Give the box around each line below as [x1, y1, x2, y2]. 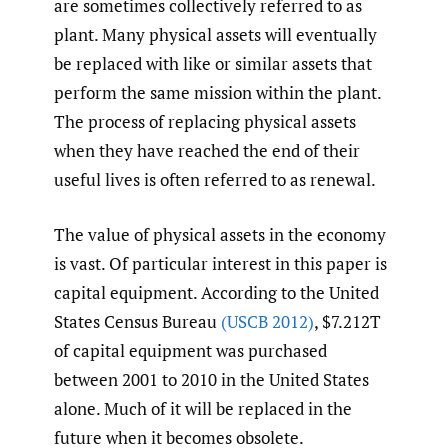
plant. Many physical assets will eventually [54, 23, 377, 47]
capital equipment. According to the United [54, 280, 379, 304]
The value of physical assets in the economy [54, 222, 386, 246]
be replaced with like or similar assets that [54, 52, 372, 76]
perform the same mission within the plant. [54, 81, 381, 105]
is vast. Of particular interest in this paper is [54, 251, 387, 275]
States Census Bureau [54, 309, 221, 333]
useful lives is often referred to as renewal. [54, 168, 376, 192]
